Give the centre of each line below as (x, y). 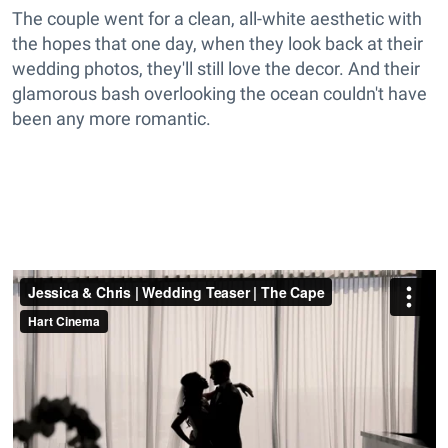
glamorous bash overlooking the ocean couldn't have (219, 94)
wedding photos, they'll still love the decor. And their (216, 69)
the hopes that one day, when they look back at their (217, 44)
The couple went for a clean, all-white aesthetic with (217, 19)
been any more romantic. (111, 119)
